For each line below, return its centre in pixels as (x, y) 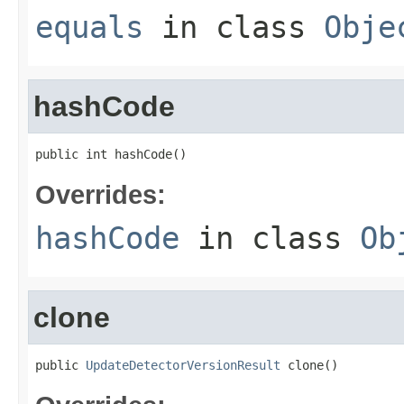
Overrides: (101, 194)
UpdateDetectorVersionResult (183, 365)
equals (89, 27)
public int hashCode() (111, 154)
